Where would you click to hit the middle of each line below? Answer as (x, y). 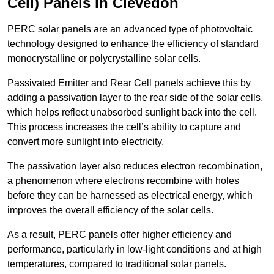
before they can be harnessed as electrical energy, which (130, 196)
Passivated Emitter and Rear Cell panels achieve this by (129, 83)
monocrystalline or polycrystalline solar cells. (104, 59)
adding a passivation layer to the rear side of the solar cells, (135, 98)
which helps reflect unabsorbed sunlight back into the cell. (132, 113)
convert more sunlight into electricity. (86, 142)
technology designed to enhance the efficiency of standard (133, 44)
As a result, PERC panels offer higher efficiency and (120, 235)
